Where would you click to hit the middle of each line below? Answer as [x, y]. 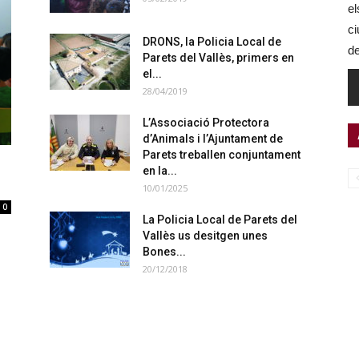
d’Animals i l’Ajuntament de [213, 139]
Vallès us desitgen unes [205, 236]
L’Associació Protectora [206, 123]
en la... [160, 171]
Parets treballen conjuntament [222, 155]
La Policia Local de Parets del [220, 220]
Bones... [164, 252]
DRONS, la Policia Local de [212, 42]
